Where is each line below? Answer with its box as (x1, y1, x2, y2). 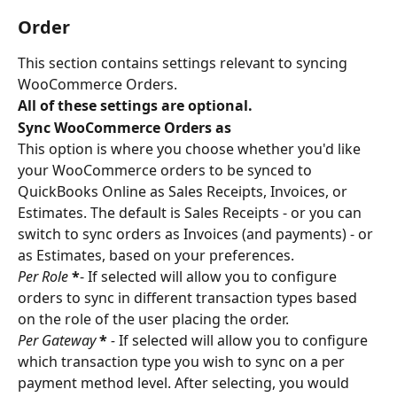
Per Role (18, 267, 72, 287)
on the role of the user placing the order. (18, 309, 289, 330)
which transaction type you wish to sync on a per (18, 352, 348, 372)
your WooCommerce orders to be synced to (18, 160, 315, 181)
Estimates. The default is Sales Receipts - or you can (18, 203, 365, 223)
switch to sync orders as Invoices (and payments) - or (18, 224, 377, 245)
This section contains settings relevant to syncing (18, 53, 351, 74)
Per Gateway (18, 331, 99, 351)
